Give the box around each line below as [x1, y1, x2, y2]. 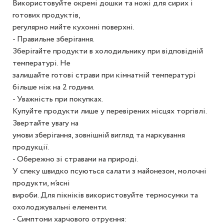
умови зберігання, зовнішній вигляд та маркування [12, 129, 185, 141]
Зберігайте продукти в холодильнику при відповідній [12, 45, 203, 57]
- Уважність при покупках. [12, 93, 103, 105]
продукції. [12, 141, 49, 153]
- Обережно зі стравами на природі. [12, 153, 138, 165]
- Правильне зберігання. [12, 33, 94, 45]
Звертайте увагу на [12, 117, 78, 129]
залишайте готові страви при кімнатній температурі [12, 69, 196, 81]
